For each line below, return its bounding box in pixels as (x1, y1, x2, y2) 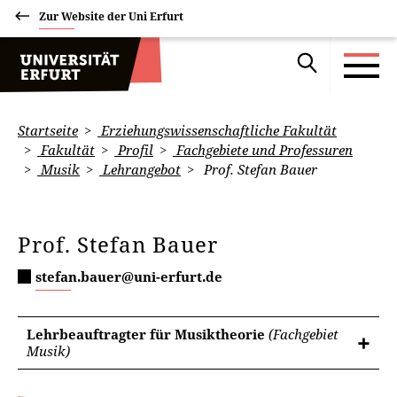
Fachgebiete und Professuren (173, 141, 353, 159)
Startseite (18, 121, 78, 139)
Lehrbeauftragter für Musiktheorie (27, 325, 269, 343)
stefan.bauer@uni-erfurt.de (35, 268, 222, 285)
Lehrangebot (99, 160, 181, 178)
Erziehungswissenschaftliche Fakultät (97, 121, 337, 139)
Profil (114, 141, 153, 159)
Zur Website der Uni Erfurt (39, 9, 183, 24)
